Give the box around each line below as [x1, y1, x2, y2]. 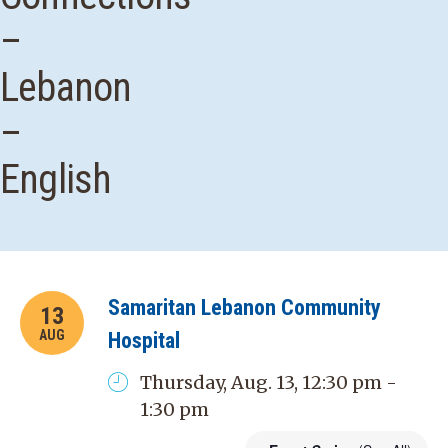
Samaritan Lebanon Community [108, 295, 381, 320]
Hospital [108, 328, 180, 353]
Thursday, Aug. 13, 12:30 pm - [139, 371, 397, 394]
